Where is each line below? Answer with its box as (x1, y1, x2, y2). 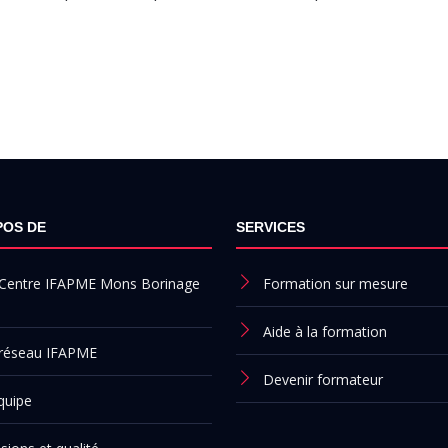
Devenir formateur (263, 370, 383, 389)
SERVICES (236, 219, 305, 235)
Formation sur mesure (263, 274, 408, 293)
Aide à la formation (263, 322, 387, 341)
